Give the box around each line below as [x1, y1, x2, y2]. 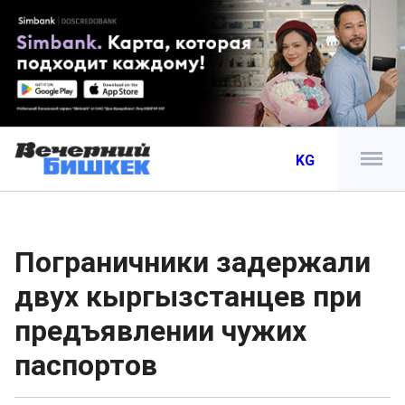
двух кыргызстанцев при [14, 279, 362, 314]
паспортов [14, 348, 157, 382]
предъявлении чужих [14, 314, 306, 348]
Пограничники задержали [14, 245, 371, 279]
